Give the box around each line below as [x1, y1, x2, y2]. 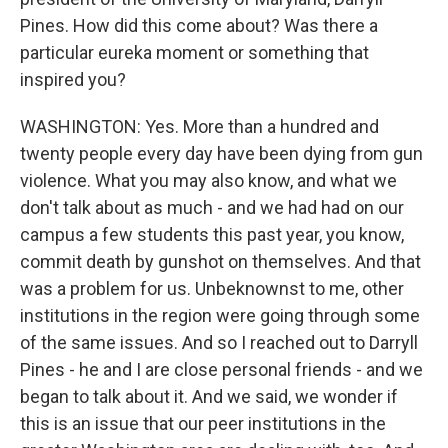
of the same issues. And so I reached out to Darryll [20, 332, 418, 353]
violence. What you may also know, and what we [20, 170, 397, 191]
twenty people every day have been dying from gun [20, 143, 423, 164]
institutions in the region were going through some [20, 305, 420, 326]
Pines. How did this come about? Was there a [20, 15, 378, 36]
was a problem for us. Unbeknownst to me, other [20, 278, 404, 299]
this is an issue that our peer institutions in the [20, 413, 386, 434]
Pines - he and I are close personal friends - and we [20, 359, 423, 380]
